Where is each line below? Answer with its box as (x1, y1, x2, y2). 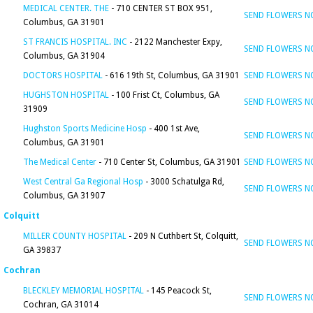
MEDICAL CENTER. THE (23, 3, 109, 13)
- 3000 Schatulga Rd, (143, 177, 224, 187)
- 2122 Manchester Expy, (127, 37, 222, 47)
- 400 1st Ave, (147, 124, 200, 133)
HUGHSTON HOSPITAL (23, 90, 109, 100)
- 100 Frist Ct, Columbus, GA (109, 90, 219, 100)
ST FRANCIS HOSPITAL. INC (23, 37, 127, 47)
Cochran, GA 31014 (23, 300, 99, 310)
